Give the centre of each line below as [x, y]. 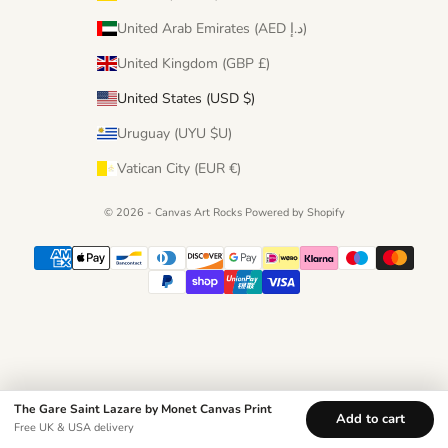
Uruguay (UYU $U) [221, 134]
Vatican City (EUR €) [235, 169]
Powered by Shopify [294, 213]
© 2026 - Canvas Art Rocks [174, 213]
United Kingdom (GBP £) [264, 64]
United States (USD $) [249, 99]
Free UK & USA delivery [74, 427]
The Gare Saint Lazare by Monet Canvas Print [143, 409]
